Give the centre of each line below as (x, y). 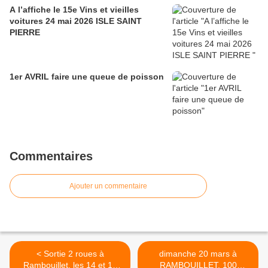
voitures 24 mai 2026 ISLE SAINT (28, 21)
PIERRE (25, 32)
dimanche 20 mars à (198, 253)
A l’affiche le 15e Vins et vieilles (31, 9)
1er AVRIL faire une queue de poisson (87, 76)
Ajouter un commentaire (108, 186)
